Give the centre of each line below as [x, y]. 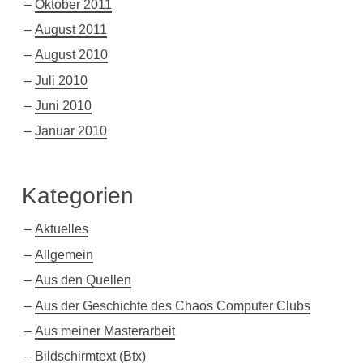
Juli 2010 [61, 80]
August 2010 [71, 55]
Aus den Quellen [83, 280]
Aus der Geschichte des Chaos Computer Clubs [172, 305]
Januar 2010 [70, 131]
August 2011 [70, 29]
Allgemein [64, 254]
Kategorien [77, 195]
